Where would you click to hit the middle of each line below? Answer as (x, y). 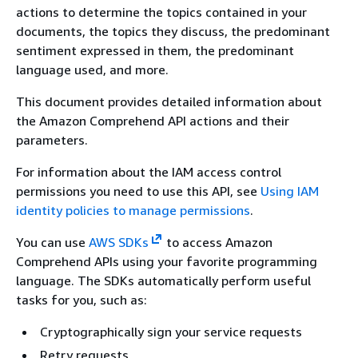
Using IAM (290, 191)
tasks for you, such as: (82, 300)
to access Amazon (217, 242)
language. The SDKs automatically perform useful (163, 280)
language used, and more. (92, 70)
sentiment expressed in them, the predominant (155, 50)
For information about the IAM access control (149, 172)
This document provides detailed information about (169, 101)
